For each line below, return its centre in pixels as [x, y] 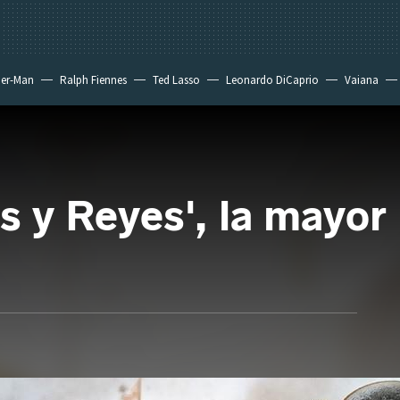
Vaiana [362, 80]
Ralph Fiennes [93, 80]
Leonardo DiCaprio [272, 80]
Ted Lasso [176, 80]
